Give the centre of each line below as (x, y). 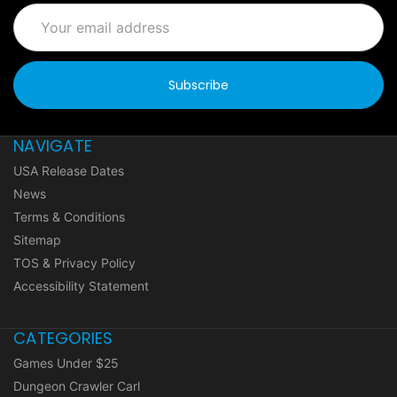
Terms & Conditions (69, 217)
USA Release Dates (69, 171)
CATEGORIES (63, 339)
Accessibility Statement (81, 286)
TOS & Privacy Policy (74, 263)
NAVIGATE (53, 146)
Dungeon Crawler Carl (77, 386)
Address (37, 32)
